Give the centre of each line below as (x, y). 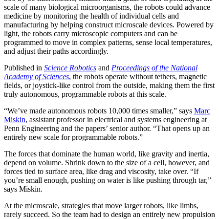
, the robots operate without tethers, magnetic (138, 76)
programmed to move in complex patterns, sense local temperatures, (108, 42)
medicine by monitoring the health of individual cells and (91, 16)
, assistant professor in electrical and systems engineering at (116, 119)
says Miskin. (23, 189)
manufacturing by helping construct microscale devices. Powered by (109, 24)
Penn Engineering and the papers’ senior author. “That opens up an (107, 128)
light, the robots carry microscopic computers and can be (91, 33)
